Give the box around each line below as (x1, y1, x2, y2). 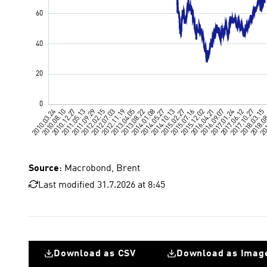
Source (29, 164, 59, 173)
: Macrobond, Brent (59, 164, 140, 173)
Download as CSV (54, 249, 136, 259)
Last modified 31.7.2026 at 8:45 (38, 181, 165, 190)
